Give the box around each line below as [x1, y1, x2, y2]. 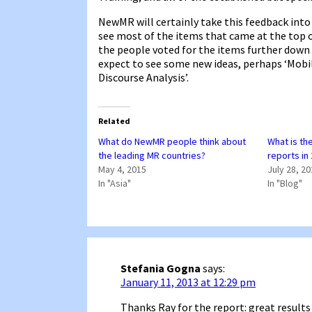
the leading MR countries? [98, 148, 205, 162]
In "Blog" [267, 176, 302, 189]
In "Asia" [98, 176, 131, 189]
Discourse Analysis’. [98, 70, 189, 84]
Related [98, 115, 130, 126]
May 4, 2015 [98, 162, 146, 175]
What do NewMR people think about [98, 134, 246, 148]
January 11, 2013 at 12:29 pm [120, 274, 256, 289]
